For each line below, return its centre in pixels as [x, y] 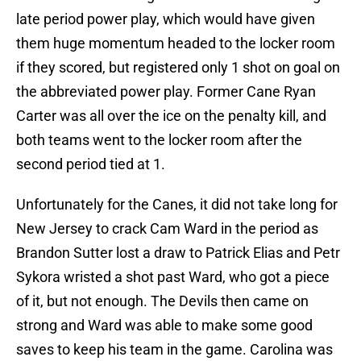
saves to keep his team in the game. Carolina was [174, 350]
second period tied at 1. [91, 164]
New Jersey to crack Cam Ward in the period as [167, 229]
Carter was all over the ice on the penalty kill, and [171, 116]
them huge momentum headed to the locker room [176, 44]
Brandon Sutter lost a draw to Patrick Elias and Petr [178, 253]
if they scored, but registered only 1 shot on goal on [178, 68]
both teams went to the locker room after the [159, 140]
